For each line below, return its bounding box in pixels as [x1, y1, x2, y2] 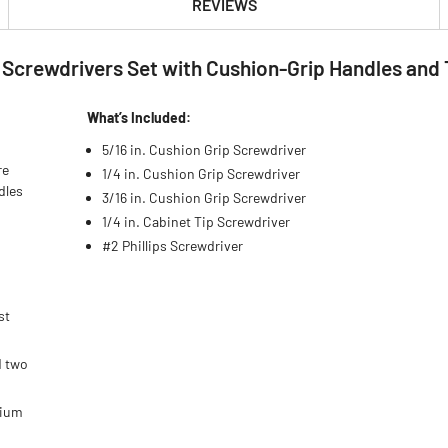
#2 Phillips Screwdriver [102, 237, 244, 254]
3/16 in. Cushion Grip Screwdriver [102, 189, 307, 206]
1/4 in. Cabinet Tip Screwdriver [102, 213, 291, 230]
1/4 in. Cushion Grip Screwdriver [102, 165, 301, 182]
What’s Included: [87, 109, 192, 126]
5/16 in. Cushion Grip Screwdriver [102, 141, 307, 158]
